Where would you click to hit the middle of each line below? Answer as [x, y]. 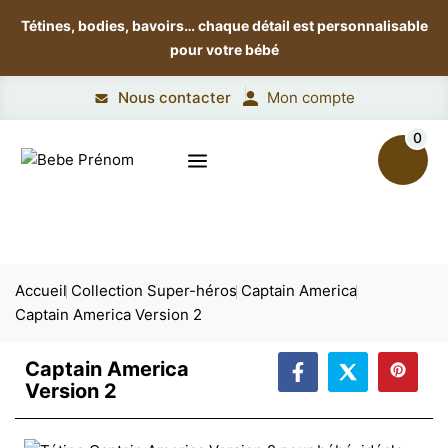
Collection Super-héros [154, 290]
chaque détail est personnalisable [312, 25]
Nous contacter [174, 97]
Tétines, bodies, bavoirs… [109, 25]
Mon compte [310, 97]
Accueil [41, 290]
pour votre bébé [224, 49]
